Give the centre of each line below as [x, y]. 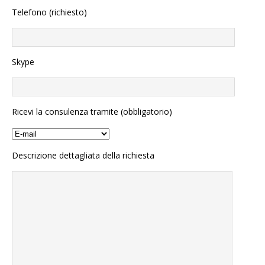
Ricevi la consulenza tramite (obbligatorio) [92, 112]
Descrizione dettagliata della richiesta [83, 155]
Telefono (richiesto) [49, 12]
